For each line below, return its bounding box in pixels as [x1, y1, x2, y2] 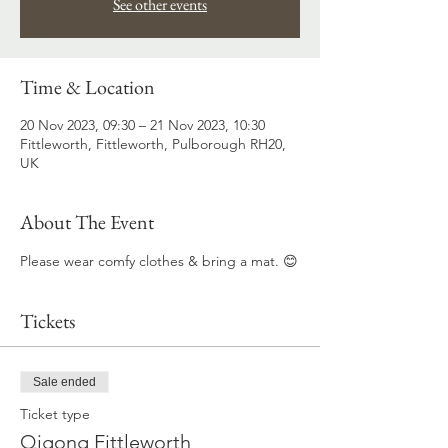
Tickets [20, 308, 75, 335]
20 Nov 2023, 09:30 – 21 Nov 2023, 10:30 [20, 116, 265, 135]
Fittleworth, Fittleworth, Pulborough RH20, [20, 135, 286, 154]
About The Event [20, 209, 154, 236]
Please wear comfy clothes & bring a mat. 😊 [20, 252, 298, 271]
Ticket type [20, 405, 90, 424]
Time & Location [20, 74, 155, 101]
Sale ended [33, 375, 96, 390]
